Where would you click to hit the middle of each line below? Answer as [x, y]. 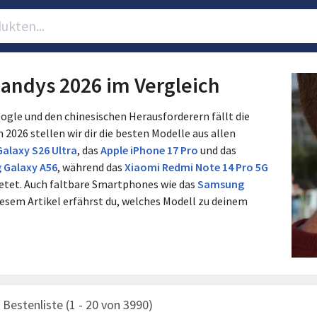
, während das [91, 167]
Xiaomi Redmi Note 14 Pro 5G [196, 167]
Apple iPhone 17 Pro [149, 150]
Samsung [221, 184]
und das [217, 150]
